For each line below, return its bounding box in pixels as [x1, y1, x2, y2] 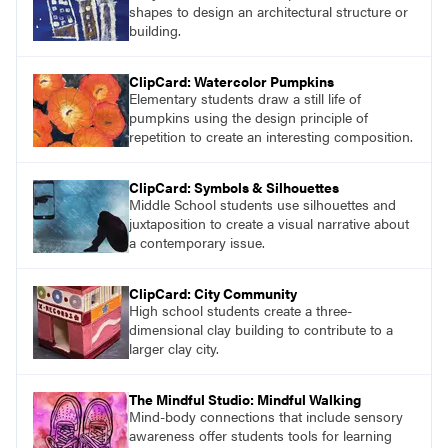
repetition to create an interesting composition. [129, 126, 413, 147]
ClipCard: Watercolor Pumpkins [129, 71, 334, 92]
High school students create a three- [129, 300, 352, 321]
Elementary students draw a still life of [129, 88, 361, 109]
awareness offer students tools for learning [129, 425, 392, 446]
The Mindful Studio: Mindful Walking [129, 389, 361, 410]
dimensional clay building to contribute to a [129, 319, 393, 340]
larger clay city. [129, 338, 219, 359]
